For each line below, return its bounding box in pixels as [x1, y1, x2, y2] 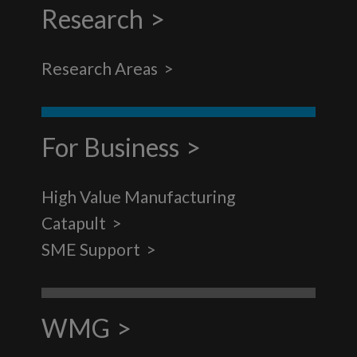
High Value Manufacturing [41, 186, 236, 206]
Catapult [41, 212, 107, 233]
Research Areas [41, 57, 159, 78]
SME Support [41, 238, 141, 259]
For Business [41, 131, 180, 163]
